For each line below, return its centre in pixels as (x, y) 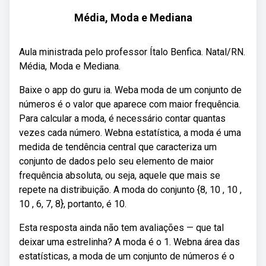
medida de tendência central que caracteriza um (118, 147)
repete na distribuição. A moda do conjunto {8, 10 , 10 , (130, 190)
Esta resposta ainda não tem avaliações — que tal (121, 228)
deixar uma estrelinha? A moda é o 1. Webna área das (129, 242)
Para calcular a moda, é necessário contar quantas (122, 118)
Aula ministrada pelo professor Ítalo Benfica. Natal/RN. (132, 52)
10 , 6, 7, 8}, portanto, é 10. (73, 204)
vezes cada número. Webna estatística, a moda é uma (130, 133)
